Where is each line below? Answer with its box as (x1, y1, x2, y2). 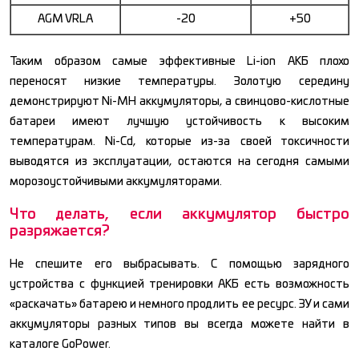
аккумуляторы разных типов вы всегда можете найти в (10, 318, 349, 330)
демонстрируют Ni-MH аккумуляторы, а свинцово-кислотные (10, 95, 349, 107)
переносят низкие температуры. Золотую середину (10, 75, 349, 87)
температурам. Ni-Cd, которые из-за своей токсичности (10, 135, 349, 147)
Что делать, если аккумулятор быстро (10, 207, 349, 222)
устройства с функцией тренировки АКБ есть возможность (10, 278, 349, 290)
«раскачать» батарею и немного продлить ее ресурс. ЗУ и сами (10, 298, 349, 310)
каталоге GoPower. (10, 338, 111, 350)
